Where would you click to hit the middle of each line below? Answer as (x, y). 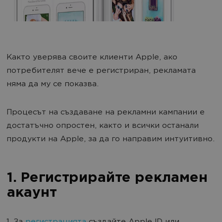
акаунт (31, 194)
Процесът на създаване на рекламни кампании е (106, 113)
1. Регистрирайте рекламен (107, 179)
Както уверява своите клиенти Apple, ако (92, 58)
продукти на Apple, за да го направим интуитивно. (111, 140)
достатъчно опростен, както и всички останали (103, 126)
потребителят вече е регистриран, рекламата (101, 71)
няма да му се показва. (53, 85)
